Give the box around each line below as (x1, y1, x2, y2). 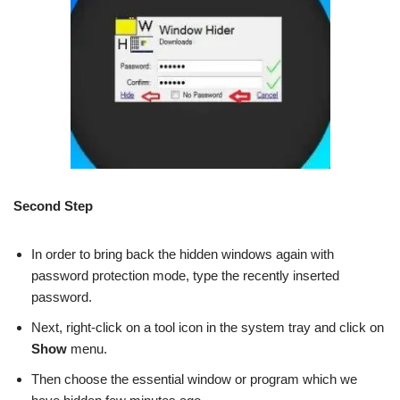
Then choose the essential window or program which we (31, 371, 357, 387)
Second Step (13, 197, 93, 213)
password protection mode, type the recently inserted (31, 267, 339, 283)
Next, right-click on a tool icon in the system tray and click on (31, 319, 384, 335)
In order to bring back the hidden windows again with (31, 246, 334, 262)
